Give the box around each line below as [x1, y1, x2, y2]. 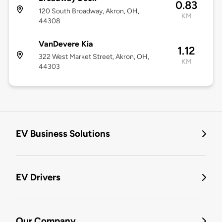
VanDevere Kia [38, 39, 93, 49]
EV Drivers [16, 171, 60, 183]
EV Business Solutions [16, 128, 110, 140]
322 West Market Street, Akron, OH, [38, 53, 149, 61]
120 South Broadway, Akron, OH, [38, 7, 139, 16]
